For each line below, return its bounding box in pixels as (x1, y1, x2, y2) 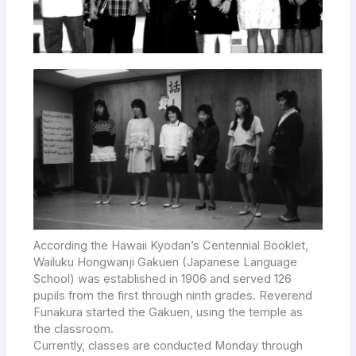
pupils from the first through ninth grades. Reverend (33, 288, 313, 303)
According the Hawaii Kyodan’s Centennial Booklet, (33, 238, 309, 253)
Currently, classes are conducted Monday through (33, 338, 304, 353)
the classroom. (33, 321, 114, 336)
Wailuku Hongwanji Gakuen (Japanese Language (33, 254, 298, 269)
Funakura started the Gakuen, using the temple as (33, 304, 304, 319)
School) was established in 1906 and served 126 (33, 271, 292, 286)
